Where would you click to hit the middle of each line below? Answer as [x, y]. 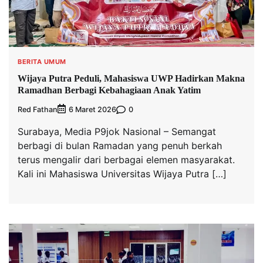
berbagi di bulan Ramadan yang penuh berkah [120, 146]
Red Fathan [38, 109]
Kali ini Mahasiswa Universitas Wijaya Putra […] [122, 174]
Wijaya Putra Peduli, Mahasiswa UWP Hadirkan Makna [131, 78]
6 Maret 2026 [92, 110]
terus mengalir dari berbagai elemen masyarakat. [126, 160]
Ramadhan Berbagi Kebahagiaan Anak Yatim [109, 90]
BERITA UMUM [42, 62]
